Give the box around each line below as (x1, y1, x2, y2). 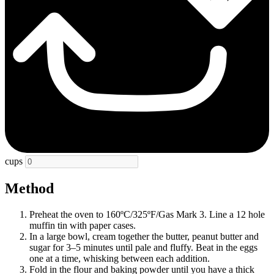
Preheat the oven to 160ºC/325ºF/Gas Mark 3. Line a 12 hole (29, 209, 265, 220)
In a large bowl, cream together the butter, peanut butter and (29, 231, 259, 242)
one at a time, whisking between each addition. (29, 253, 210, 264)
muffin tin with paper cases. (29, 220, 136, 231)
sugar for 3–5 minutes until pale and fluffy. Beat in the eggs (29, 242, 257, 253)
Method (5, 180, 54, 197)
